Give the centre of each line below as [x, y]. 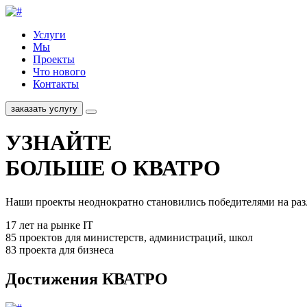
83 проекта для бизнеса [60, 249]
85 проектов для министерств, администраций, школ [129, 237]
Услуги [49, 35]
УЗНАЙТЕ [59, 143]
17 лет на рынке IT [49, 225]
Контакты [56, 84]
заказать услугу [44, 109]
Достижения [54, 279]
